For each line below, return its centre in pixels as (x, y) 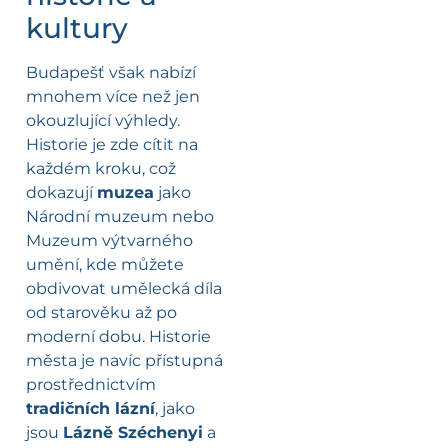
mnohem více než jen (113, 97)
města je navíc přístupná (124, 361)
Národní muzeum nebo (120, 217)
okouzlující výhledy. (103, 121)
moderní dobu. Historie (118, 337)
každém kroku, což (101, 169)
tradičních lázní (90, 409)
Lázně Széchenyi (133, 433)
